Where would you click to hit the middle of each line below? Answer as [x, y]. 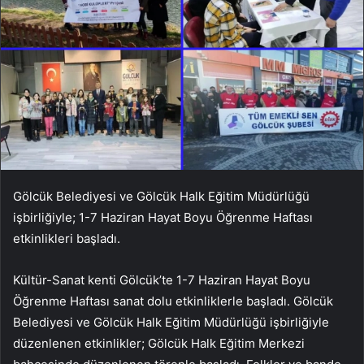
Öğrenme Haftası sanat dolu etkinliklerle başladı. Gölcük [173, 301]
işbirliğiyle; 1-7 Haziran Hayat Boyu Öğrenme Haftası [163, 217]
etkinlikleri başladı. [67, 238]
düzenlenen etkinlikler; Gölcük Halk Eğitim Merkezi [159, 343]
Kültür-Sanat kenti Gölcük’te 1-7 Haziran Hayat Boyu [162, 279]
